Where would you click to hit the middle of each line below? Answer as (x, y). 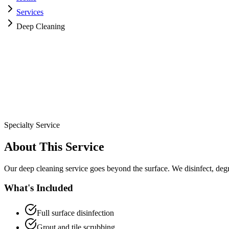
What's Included (39, 188)
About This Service (54, 146)
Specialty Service (32, 125)
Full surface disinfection (75, 213)
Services (30, 12)
